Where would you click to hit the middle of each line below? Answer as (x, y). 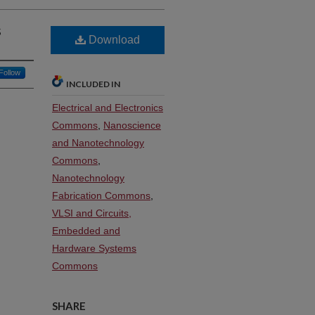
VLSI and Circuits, (92, 213)
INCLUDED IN (93, 84)
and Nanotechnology (98, 143)
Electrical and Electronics (108, 108)
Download (113, 40)
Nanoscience (132, 125)
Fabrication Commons (101, 195)
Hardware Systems (94, 248)
